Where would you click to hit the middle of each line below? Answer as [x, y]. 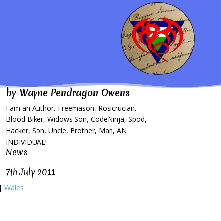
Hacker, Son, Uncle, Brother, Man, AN [67, 130]
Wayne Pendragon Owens [75, 93]
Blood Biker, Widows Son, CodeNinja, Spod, [76, 119]
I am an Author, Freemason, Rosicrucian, [72, 108]
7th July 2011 [31, 172]
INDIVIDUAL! [27, 142]
